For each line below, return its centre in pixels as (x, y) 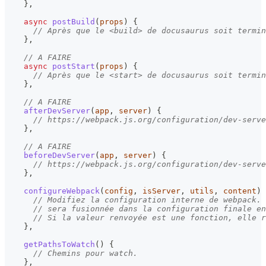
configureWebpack (62, 191)
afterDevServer (57, 111)
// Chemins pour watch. (85, 254)
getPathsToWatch (59, 245)
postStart (74, 66)
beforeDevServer (59, 156)
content (237, 191)
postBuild (74, 22)
